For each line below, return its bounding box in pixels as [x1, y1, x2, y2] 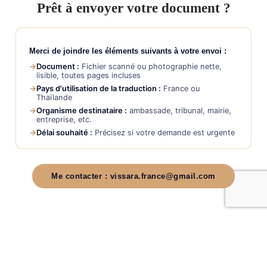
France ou [161, 83, 200, 93]
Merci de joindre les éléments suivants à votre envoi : [29, 46, 227, 55]
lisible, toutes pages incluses [36, 70, 141, 80]
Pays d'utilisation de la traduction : [36, 83, 162, 93]
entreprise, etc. [36, 115, 92, 125]
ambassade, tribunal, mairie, [127, 106, 232, 116]
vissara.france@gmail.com [110, 172, 216, 181]
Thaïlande [36, 92, 73, 102]
